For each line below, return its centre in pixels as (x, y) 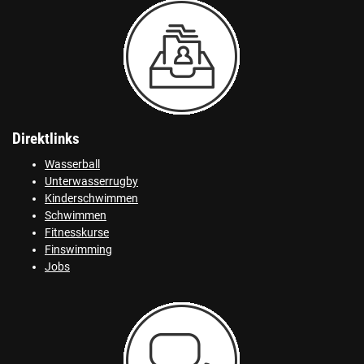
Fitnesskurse (77, 232)
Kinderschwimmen (91, 198)
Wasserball (72, 164)
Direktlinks (46, 139)
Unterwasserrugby (91, 181)
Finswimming (78, 249)
